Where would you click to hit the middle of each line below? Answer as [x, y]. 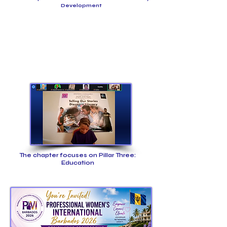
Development [81, 6]
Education [78, 163]
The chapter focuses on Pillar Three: [78, 155]
